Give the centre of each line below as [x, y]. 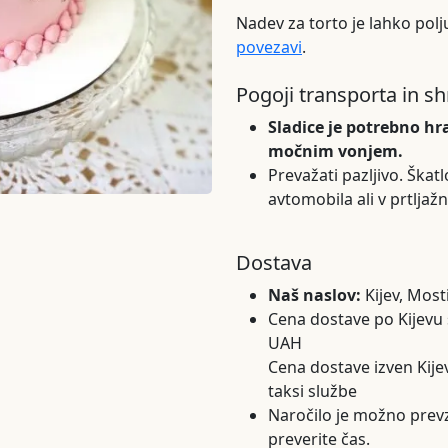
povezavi [269, 47]
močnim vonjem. [335, 151]
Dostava [274, 262]
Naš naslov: [314, 295]
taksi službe [312, 391]
